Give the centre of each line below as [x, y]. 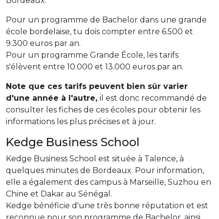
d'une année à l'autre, [53, 98]
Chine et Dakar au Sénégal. [59, 194]
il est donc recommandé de [153, 98]
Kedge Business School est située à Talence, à [95, 158]
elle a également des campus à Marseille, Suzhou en [109, 182]
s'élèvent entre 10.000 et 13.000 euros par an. [95, 66]
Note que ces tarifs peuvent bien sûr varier [97, 86]
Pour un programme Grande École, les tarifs [92, 55]
